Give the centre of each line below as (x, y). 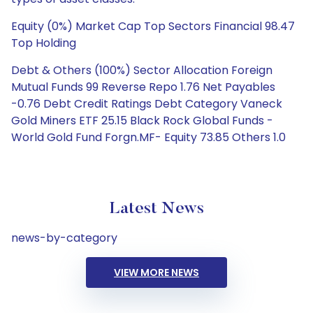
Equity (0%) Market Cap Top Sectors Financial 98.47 (153, 26)
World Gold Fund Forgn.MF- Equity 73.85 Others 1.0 (148, 137)
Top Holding (44, 43)
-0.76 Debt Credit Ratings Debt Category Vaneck (147, 104)
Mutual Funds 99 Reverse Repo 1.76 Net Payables (143, 87)
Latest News (156, 209)
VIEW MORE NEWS (156, 272)
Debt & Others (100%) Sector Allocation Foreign (142, 70)
